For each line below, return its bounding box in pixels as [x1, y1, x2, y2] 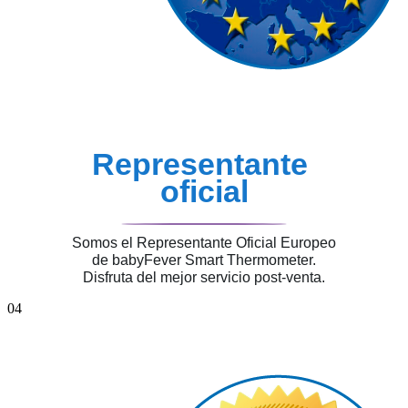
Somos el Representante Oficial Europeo [72, 235, 336, 251]
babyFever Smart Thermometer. [112, 252, 316, 269]
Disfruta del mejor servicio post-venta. [83, 270, 325, 286]
